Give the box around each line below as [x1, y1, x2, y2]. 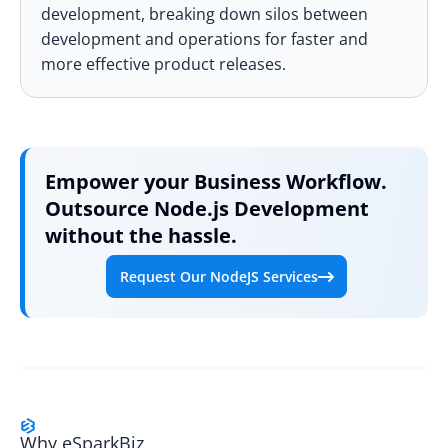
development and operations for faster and [41, 27, 368, 50]
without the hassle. [45, 221, 237, 249]
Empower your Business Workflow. [45, 167, 387, 195]
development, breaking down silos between [41, 2, 368, 25]
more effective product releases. [41, 52, 286, 75]
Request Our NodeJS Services [119, 266, 318, 286]
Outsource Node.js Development [45, 194, 369, 222]
